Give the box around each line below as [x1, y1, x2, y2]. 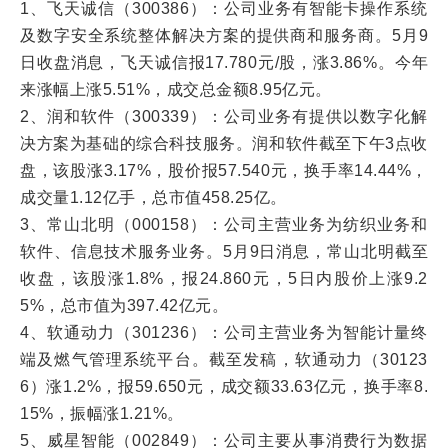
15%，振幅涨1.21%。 [20, 405, 184, 422]
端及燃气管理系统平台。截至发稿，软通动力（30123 [20, 351, 428, 368]
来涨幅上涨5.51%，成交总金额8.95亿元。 [20, 81, 332, 98]
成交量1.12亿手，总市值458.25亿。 [20, 189, 287, 206]
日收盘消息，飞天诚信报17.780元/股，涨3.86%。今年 [20, 54, 428, 71]
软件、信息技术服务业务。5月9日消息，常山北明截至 [20, 243, 428, 260]
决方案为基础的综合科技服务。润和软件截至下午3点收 [20, 135, 428, 152]
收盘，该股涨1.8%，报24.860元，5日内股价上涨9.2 [20, 270, 428, 287]
